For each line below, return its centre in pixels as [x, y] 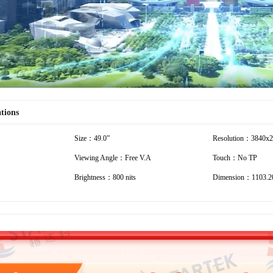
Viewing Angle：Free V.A [113, 158]
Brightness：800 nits [105, 177]
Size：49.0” [92, 138]
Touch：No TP [235, 158]
